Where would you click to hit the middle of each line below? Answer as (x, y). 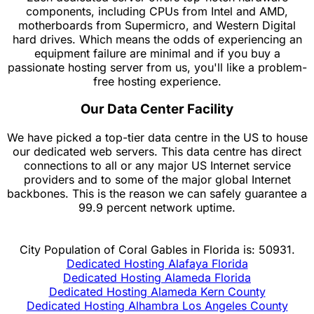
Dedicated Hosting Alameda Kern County (157, 292)
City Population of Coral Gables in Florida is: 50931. (157, 250)
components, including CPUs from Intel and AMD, (157, 11)
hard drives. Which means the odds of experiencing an (157, 39)
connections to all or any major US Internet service (157, 166)
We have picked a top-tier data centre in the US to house (157, 138)
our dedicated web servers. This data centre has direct (157, 152)
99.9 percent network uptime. (157, 208)
